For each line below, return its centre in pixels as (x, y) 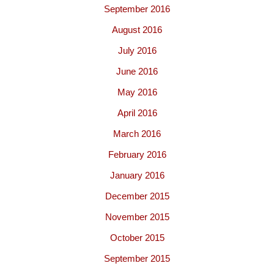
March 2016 (137, 134)
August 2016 (137, 30)
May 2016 (137, 92)
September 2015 (137, 258)
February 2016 (137, 154)
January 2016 (137, 175)
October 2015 (137, 238)
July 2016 (137, 50)
